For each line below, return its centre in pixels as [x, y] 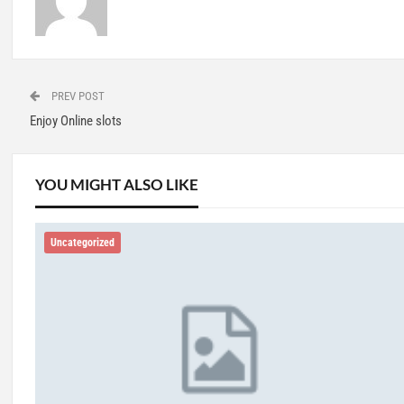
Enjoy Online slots [75, 120]
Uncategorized [82, 243]
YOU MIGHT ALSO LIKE [116, 184]
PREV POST [76, 96]
